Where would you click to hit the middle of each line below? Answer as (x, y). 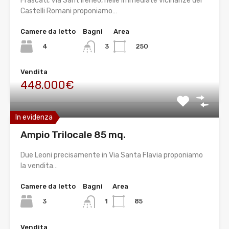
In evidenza (34, 118)
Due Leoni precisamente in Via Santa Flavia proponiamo (112, 155)
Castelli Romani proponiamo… (69, 11)
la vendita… (39, 166)
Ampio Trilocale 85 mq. (73, 135)
